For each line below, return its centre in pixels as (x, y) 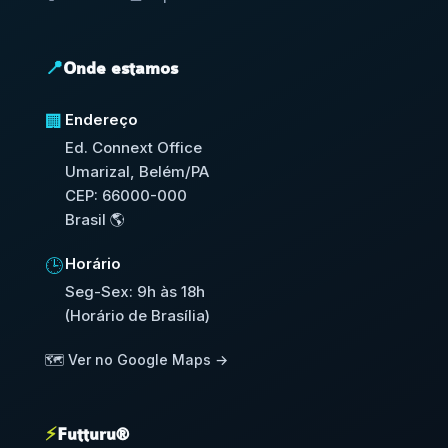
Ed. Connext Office (133, 147)
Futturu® (92, 434)
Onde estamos (120, 68)
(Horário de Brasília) (137, 315)
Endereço (101, 119)
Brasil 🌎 (94, 219)
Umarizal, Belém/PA (136, 171)
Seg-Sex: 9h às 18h (134, 291)
